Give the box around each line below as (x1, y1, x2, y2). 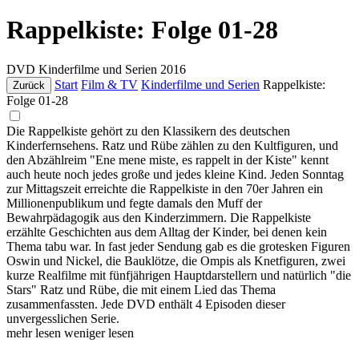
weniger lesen (64, 325, 134, 340)
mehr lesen (6, 325, 64, 340)
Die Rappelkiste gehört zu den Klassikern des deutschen (6, 123, 290, 138)
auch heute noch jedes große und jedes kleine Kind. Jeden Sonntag (6, 167, 344, 181)
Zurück (13, 79, 45, 91)
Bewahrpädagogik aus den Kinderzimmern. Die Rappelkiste (6, 210, 311, 224)
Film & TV (81, 77, 138, 91)
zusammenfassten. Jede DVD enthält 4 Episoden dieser (6, 296, 285, 311)
